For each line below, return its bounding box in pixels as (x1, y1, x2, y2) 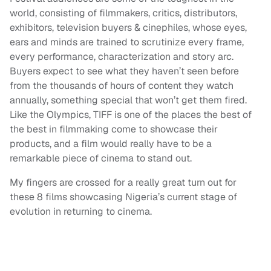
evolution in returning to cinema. (10, 205, 152, 218)
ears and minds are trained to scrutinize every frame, (10, 36, 244, 49)
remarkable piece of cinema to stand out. (10, 152, 192, 165)
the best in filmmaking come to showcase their (10, 123, 218, 136)
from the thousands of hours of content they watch (10, 79, 233, 93)
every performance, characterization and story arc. (10, 50, 233, 64)
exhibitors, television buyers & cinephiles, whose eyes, (10, 21, 247, 34)
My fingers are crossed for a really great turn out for (10, 176, 237, 189)
